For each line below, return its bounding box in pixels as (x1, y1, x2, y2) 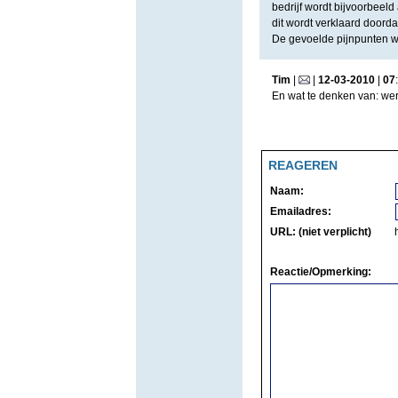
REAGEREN (267, 158, 338, 172)
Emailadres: (269, 205, 331, 218)
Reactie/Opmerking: (269, 266, 371, 278)
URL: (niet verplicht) (269, 226, 371, 238)
